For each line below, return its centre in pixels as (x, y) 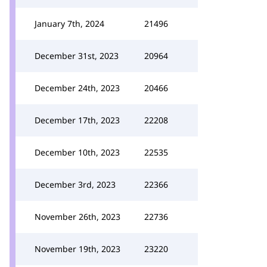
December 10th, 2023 (77, 152)
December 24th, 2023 (77, 88)
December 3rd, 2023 (75, 184)
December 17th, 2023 (77, 120)
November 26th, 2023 (77, 217)
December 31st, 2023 (77, 56)
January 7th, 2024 (69, 24)
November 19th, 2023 (77, 249)
